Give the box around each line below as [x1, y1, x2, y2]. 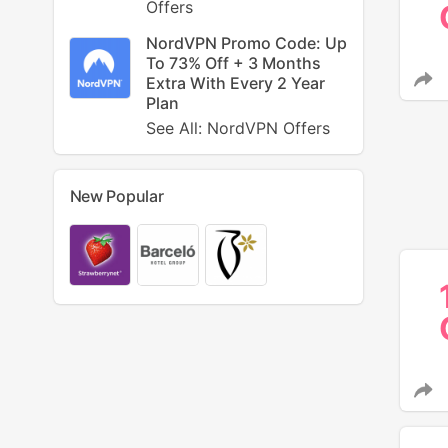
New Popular [69, 186, 164, 206]
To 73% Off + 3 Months [145, 53, 321, 73]
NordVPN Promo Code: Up [145, 33, 347, 53]
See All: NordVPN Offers [145, 118, 330, 138]
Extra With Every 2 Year [145, 73, 325, 93]
